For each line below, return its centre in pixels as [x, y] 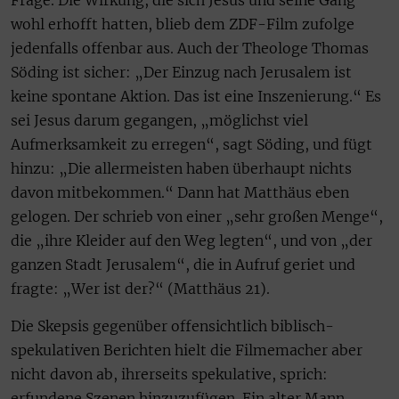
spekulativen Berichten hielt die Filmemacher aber [187, 350]
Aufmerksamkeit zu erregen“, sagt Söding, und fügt [191, 145]
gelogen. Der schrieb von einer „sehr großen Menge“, [197, 217]
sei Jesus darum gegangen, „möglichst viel [159, 121]
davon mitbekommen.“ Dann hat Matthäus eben [180, 193]
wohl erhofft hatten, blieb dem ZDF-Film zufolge [183, 24]
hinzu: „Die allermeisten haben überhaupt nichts [181, 169]
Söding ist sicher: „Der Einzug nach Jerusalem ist [181, 73]
